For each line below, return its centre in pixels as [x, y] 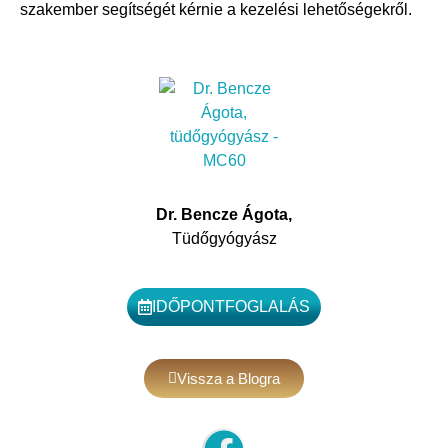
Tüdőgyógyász [224, 238]
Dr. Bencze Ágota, [224, 214]
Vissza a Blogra [228, 378]
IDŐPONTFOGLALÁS [231, 306]
